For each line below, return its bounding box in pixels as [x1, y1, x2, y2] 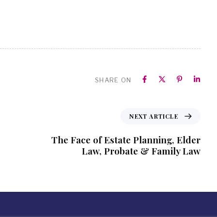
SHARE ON [95, 76, 132, 84]
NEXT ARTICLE [129, 112, 178, 120]
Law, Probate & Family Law [82, 144, 201, 157]
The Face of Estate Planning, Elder [51, 133, 201, 146]
